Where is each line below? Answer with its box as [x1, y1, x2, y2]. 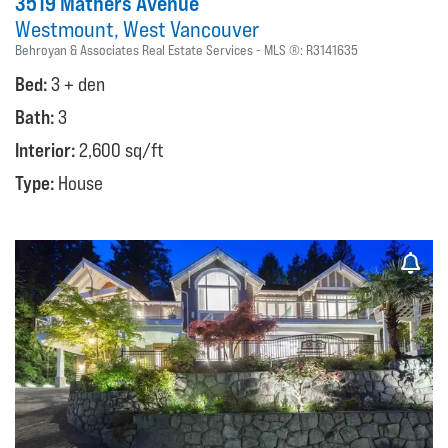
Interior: [15, 138, 79, 161]
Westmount [15, 15, 114, 42]
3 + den [51, 72, 105, 95]
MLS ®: [264, 41, 306, 58]
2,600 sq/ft [79, 138, 164, 161]
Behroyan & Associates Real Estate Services [15, 41, 253, 58]
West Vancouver [123, 15, 259, 42]
